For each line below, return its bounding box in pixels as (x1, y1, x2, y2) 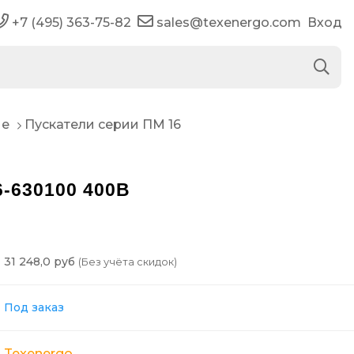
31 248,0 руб (4, 254, 78, 269)
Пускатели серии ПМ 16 (24, 117, 181, 132)
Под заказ (4, 299, 64, 314)
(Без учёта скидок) (78, 255, 177, 268)
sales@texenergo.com (156, 15, 301, 30)
